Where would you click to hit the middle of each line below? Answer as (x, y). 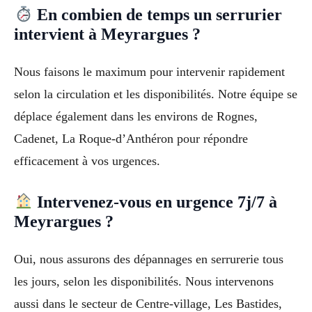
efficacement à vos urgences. (87, 161)
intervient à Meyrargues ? (107, 34)
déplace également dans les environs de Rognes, (136, 117)
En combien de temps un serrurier (158, 15)
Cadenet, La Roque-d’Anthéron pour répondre (131, 139)
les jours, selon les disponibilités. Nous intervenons (144, 282)
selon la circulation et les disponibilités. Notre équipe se (156, 94)
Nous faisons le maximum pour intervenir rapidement (149, 72)
